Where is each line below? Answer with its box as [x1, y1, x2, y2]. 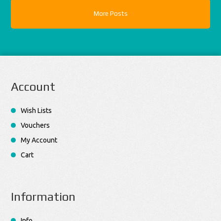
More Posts [93, 10, 128, 18]
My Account [21, 136, 58, 145]
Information [11, 190, 76, 204]
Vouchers [21, 121, 50, 130]
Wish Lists [21, 107, 52, 115]
